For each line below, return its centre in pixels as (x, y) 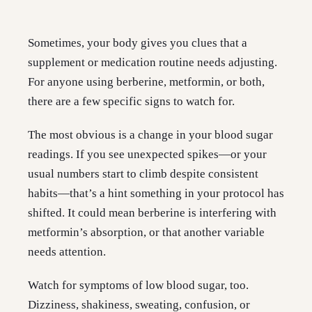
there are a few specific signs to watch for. (131, 102)
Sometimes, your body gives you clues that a (138, 43)
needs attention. (67, 252)
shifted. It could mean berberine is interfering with (152, 213)
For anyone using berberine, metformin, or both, (146, 82)
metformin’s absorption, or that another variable (146, 233)
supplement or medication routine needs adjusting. (153, 63)
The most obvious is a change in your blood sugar (150, 135)
